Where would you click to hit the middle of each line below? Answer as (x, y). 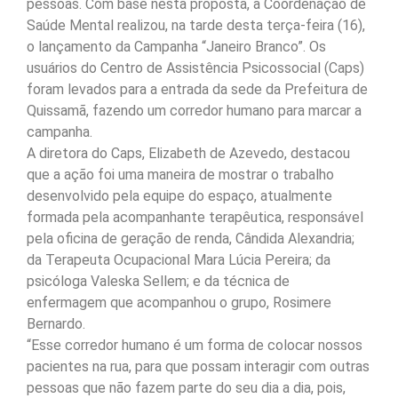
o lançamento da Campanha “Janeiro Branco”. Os (176, 47)
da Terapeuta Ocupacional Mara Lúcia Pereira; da (179, 260)
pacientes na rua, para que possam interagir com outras (198, 367)
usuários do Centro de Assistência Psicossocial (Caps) (195, 68)
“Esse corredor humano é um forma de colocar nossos (195, 346)
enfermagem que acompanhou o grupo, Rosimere (179, 303)
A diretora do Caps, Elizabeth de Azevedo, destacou (188, 154)
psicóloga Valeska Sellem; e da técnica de (158, 282)
